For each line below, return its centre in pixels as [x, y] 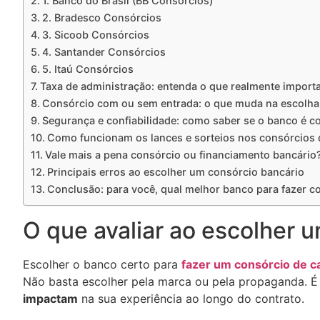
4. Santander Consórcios [104, 51]
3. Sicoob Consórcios [95, 34]
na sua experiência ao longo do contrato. [191, 298]
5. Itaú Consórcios [87, 69]
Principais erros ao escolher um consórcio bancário [175, 171]
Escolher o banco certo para [102, 264]
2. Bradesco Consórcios [101, 17]
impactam [50, 298]
